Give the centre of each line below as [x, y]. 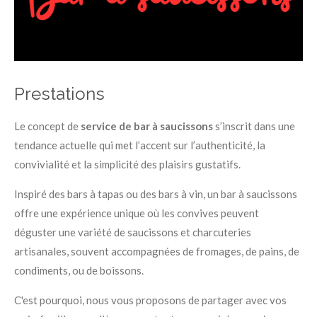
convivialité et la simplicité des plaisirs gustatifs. [127, 165]
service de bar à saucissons [147, 126]
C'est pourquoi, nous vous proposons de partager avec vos [150, 300]
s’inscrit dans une [254, 126]
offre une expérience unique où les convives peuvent [137, 213]
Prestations [59, 94]
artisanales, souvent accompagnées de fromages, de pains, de [157, 252]
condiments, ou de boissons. [79, 271]
